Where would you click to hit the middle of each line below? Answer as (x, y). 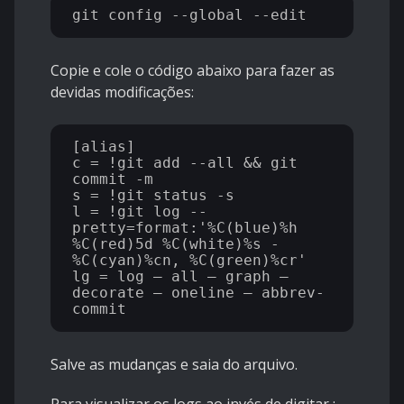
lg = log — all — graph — (180, 277)
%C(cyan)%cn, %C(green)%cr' (189, 261)
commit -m (113, 179)
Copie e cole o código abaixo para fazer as (193, 71)
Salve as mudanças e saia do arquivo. (174, 365)
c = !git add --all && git (185, 163)
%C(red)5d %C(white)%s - (176, 244)
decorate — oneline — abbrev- (198, 293)
